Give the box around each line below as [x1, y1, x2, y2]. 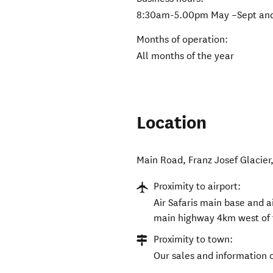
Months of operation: [136, 34, 229, 46]
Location [136, 112, 207, 135]
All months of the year [136, 50, 235, 62]
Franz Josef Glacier [188, 154, 271, 166]
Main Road [136, 154, 183, 166]
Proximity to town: [154, 233, 233, 246]
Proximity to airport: [154, 180, 241, 193]
